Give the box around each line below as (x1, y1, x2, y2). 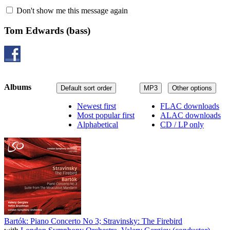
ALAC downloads (160, 110, 221, 120)
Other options (172, 84, 212, 92)
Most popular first (77, 110, 135, 120)
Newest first (77, 101, 116, 110)
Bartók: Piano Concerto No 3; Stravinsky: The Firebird (4, 216, 182, 225)
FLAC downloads (160, 101, 219, 110)
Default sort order (61, 84, 112, 92)
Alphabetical (77, 120, 118, 129)
